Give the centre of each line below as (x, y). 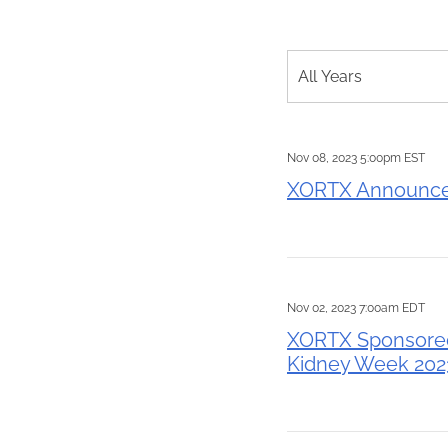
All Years (330, 76)
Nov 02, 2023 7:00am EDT (356, 308)
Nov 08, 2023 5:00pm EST (356, 158)
